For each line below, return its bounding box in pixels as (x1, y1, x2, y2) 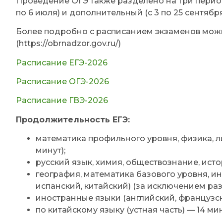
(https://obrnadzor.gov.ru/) (16, 39, 121, 49)
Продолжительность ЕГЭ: (16, 114, 130, 124)
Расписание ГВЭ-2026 (16, 96, 108, 106)
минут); (36, 146, 65, 156)
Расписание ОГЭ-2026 (16, 76, 109, 86)
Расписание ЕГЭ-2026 (16, 57, 108, 67)
